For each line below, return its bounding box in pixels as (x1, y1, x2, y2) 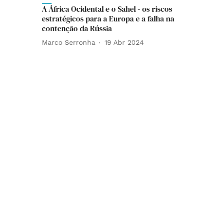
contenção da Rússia (42, 22, 112, 34)
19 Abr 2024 (105, 38, 144, 47)
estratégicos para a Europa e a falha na (42, 13, 174, 24)
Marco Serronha (42, 38, 95, 47)
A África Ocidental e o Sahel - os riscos (42, 3, 172, 14)
